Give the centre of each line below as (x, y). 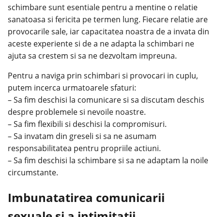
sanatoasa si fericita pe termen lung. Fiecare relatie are (108, 19)
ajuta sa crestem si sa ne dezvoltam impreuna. (92, 55)
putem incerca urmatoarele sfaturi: (72, 87)
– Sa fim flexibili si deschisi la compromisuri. (87, 124)
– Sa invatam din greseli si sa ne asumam (82, 136)
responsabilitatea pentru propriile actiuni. (84, 148)
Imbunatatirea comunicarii (86, 197)
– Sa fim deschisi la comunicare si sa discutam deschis (106, 100)
